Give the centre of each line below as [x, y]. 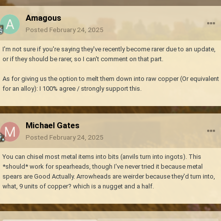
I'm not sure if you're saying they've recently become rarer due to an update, [109, 49]
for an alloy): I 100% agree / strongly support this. [72, 89]
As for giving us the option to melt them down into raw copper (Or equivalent [111, 79]
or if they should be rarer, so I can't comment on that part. [83, 59]
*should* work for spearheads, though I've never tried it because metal [103, 167]
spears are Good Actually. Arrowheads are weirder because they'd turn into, [109, 177]
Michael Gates [53, 126]
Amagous [43, 18]
